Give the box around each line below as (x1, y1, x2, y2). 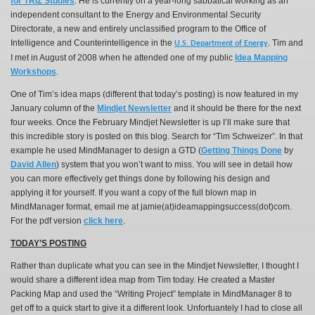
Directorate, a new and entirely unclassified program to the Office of (11, 24, 266, 34)
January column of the (11, 103, 97, 113)
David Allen (11, 160, 56, 169)
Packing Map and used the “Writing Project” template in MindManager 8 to (11, 289, 292, 299)
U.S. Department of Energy (174, 39, 268, 48)
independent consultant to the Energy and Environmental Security (11, 10, 261, 20)
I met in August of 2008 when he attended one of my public (11, 53, 235, 63)
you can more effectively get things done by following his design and (11, 174, 270, 184)
